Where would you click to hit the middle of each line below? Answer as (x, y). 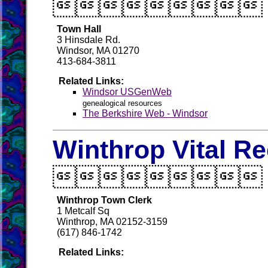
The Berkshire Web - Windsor (145, 113)
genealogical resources (122, 103)
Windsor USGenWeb (127, 92)
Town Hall (79, 29)
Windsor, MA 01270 (98, 51)
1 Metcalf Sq (83, 211)
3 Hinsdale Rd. (89, 40)
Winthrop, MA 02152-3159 (112, 222)
